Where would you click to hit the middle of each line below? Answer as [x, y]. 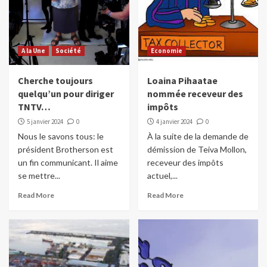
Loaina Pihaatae [182, 81]
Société [68, 51]
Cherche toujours [55, 81]
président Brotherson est [66, 150]
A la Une [33, 51]
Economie [166, 51]
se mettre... [39, 176]
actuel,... [162, 176]
